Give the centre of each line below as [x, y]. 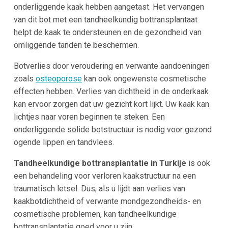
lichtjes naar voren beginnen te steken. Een [89, 117]
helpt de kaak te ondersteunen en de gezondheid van [107, 32]
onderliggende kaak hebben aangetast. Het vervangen [109, 7]
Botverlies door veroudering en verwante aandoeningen [111, 66]
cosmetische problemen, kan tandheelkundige [95, 214]
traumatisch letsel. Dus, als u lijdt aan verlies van [99, 188]
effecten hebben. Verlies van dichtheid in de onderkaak [111, 91]
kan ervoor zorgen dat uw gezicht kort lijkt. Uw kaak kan [111, 104]
